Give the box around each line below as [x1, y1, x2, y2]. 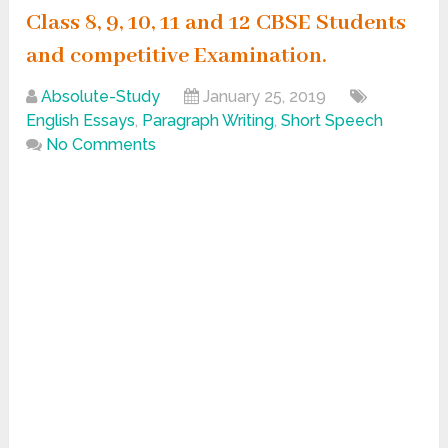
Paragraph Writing [142, 111, 275, 131]
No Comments [46, 135, 157, 155]
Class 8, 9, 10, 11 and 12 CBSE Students [26, 9, 407, 38]
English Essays [26, 111, 136, 131]
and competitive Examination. [26, 42, 328, 71]
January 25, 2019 [203, 87, 327, 107]
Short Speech [281, 111, 384, 131]
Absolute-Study [41, 87, 161, 107]
